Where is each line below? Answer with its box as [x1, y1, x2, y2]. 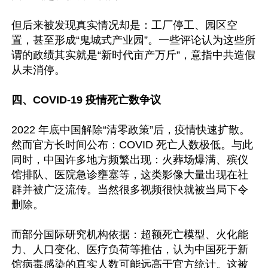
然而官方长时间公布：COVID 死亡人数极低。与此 [11, 139, 253, 151]
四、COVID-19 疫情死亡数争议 [11, 94, 161, 106]
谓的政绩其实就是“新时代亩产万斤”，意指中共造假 [11, 49, 255, 61]
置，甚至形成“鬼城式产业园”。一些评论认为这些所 [11, 34, 255, 46]
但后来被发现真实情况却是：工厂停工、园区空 [11, 19, 237, 31]
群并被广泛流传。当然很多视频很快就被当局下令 [11, 184, 248, 196]
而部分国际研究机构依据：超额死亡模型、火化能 [11, 229, 248, 240]
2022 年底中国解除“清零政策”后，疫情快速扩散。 [11, 124, 250, 136]
